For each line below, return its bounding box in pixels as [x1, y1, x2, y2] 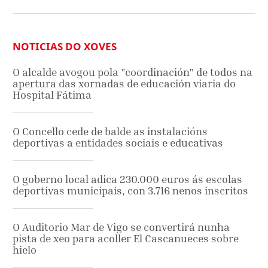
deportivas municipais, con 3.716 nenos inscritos [13, 184, 248, 197]
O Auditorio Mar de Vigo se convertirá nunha [13, 220, 230, 233]
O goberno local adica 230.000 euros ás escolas [13, 172, 242, 185]
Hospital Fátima [13, 88, 92, 101]
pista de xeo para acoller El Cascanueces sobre [13, 232, 239, 245]
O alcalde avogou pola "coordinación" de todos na [13, 65, 252, 78]
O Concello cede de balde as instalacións [13, 124, 208, 138]
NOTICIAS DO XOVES [13, 39, 117, 53]
